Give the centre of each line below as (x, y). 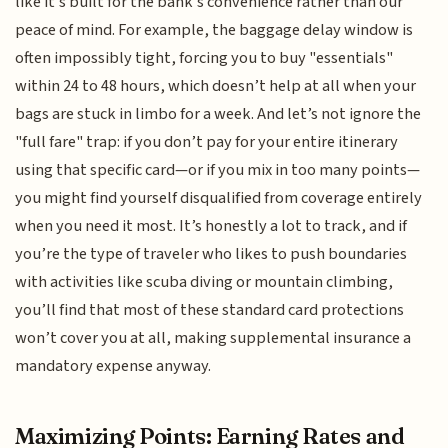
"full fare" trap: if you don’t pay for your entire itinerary (207, 142)
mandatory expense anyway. (113, 366)
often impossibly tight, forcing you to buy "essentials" (204, 58)
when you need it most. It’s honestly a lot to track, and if (211, 226)
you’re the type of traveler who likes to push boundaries (211, 254)
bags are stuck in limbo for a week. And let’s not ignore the (218, 114)
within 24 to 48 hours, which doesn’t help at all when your (216, 86)
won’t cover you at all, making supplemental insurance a (213, 338)
